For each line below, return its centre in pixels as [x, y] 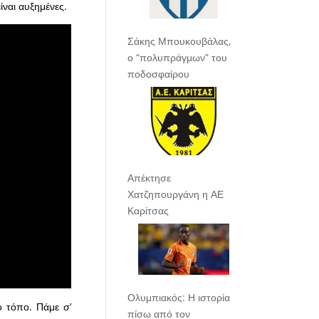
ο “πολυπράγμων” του [178, 58]
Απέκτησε [150, 178]
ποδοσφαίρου [159, 74]
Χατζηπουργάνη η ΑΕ [176, 194]
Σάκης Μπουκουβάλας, [180, 41]
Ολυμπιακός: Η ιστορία [179, 298]
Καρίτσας [148, 211]
